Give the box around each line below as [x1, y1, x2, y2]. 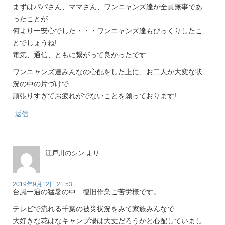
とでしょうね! [13, 39, 57, 47]
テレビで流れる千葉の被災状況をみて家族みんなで [13, 205, 174, 213]
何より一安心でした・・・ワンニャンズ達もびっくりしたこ [13, 27, 202, 35]
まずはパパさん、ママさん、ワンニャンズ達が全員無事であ [13, 3, 202, 11]
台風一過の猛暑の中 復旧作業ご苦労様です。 [13, 188, 160, 196]
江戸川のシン [45, 149, 84, 157]
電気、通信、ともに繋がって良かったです [13, 51, 146, 59]
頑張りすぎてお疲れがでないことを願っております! [13, 92, 176, 100]
